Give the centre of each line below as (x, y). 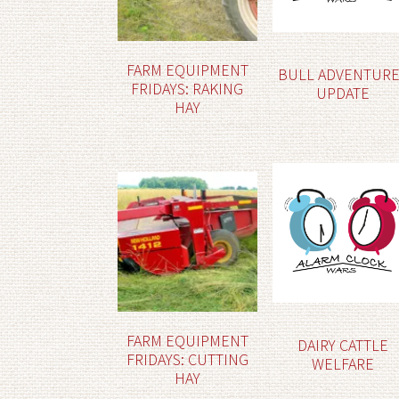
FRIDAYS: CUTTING (187, 359)
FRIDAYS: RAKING (187, 88)
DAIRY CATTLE (342, 345)
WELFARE (342, 363)
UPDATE (342, 93)
